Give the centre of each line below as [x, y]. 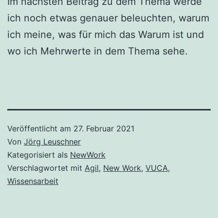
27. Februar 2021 [104, 128]
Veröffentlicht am [40, 128]
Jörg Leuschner [52, 141]
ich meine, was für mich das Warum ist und [106, 34]
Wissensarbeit [33, 181]
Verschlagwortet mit [46, 168]
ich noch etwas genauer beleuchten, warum [108, 18]
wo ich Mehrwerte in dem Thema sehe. [98, 51]
